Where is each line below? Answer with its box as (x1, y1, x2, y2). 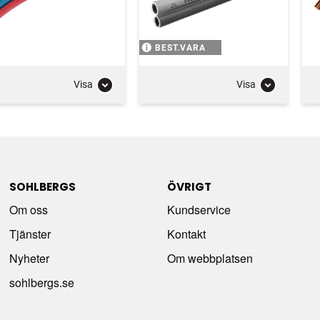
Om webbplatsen (166, 249, 253, 266)
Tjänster (9, 225, 51, 242)
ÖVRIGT (166, 179, 211, 194)
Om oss (9, 201, 49, 218)
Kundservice (166, 201, 231, 218)
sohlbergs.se (9, 274, 75, 291)
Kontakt (166, 225, 206, 242)
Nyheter (9, 249, 50, 266)
